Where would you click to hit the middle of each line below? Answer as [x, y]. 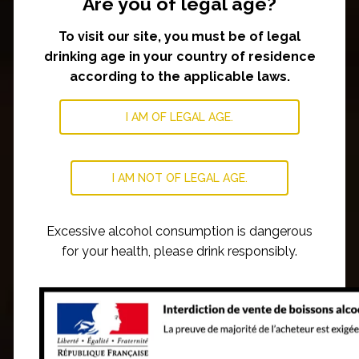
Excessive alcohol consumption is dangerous [179, 231]
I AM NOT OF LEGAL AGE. [179, 178]
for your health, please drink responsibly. [179, 251]
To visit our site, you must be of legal [179, 36]
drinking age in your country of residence [179, 56]
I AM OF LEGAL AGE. [179, 117]
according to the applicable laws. [179, 77]
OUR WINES [179, 277]
